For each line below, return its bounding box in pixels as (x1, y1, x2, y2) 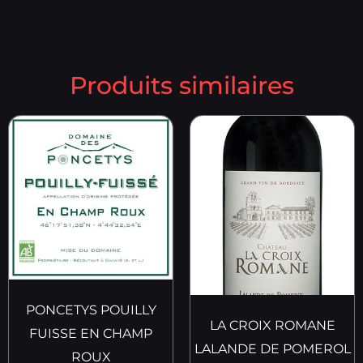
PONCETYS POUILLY (25, 302, 156, 318)
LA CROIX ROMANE (209, 318, 335, 334)
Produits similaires (69, 70, 294, 101)
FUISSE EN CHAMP (29, 326, 152, 342)
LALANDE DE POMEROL (194, 341, 351, 357)
